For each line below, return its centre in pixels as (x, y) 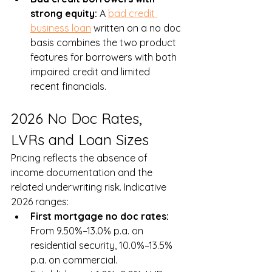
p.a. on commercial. (75, 260)
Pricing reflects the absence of (80, 158)
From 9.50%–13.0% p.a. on (88, 231)
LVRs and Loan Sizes (80, 140)
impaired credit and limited (91, 72)
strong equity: (65, 14)
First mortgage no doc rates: (101, 216)
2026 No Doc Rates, (79, 119)
